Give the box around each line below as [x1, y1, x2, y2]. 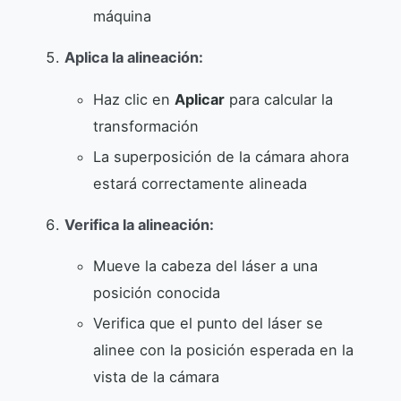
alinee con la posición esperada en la [93, 341, 354, 360]
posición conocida [93, 284, 220, 303]
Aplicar [175, 90, 225, 108]
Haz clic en [93, 90, 175, 108]
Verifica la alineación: [64, 215, 214, 234]
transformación [93, 116, 199, 135]
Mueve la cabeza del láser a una [93, 257, 318, 276]
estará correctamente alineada [93, 174, 307, 192]
